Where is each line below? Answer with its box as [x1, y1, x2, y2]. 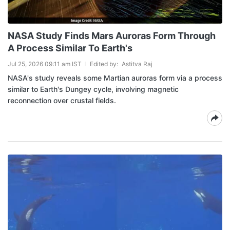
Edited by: [90, 60, 120, 68]
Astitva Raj [122, 60, 152, 68]
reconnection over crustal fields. [8, 96, 116, 105]
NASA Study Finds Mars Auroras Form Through [8, 30, 216, 41]
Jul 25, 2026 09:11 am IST [8, 60, 82, 68]
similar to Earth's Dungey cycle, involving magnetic [8, 85, 179, 93]
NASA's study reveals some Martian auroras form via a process [8, 73, 222, 82]
